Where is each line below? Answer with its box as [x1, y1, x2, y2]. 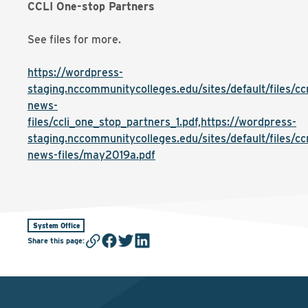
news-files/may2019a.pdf [27, 148, 155, 162]
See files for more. [27, 33, 121, 46]
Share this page [27, 235, 82, 245]
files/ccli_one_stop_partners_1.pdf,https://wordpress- [27, 115, 296, 129]
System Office [32, 221, 80, 230]
